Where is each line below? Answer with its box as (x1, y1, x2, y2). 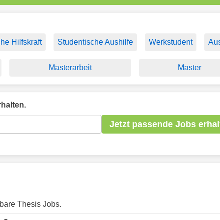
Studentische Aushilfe (57, 38, 133, 46)
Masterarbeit (48, 63, 92, 72)
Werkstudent (149, 38, 192, 46)
